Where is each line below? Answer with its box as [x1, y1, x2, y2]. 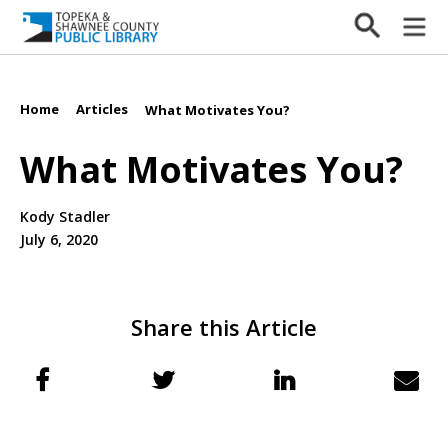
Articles [76, 100, 128, 118]
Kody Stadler [20, 207, 110, 227]
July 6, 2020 [20, 230, 98, 250]
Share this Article [131, 312, 317, 343]
